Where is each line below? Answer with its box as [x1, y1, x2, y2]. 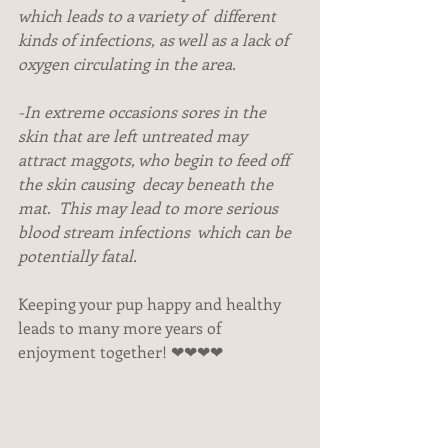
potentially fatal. [18, 244, 141, 266]
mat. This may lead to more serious [18, 196, 282, 218]
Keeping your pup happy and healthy [18, 292, 285, 314]
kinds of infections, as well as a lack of [18, 28, 292, 50]
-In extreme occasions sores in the [18, 100, 270, 122]
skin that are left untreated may [18, 124, 251, 146]
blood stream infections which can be [18, 220, 295, 242]
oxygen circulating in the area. [18, 52, 236, 74]
